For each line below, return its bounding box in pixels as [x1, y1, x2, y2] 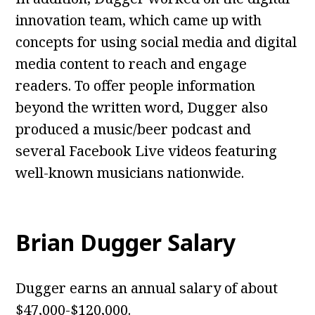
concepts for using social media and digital [15, 32, 297, 52]
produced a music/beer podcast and [15, 120, 252, 139]
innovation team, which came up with [15, 11, 262, 30]
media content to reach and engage [15, 54, 247, 74]
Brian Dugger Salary [15, 227, 236, 258]
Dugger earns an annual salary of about [15, 278, 278, 298]
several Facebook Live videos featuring [15, 141, 278, 161]
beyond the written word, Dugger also [15, 98, 269, 117]
